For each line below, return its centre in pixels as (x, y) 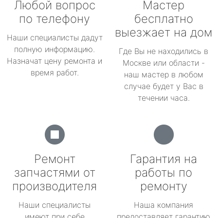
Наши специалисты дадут (54, 37)
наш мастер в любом (163, 74)
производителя (54, 186)
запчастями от (54, 173)
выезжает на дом (163, 32)
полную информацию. (54, 49)
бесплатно (163, 19)
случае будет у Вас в (163, 86)
